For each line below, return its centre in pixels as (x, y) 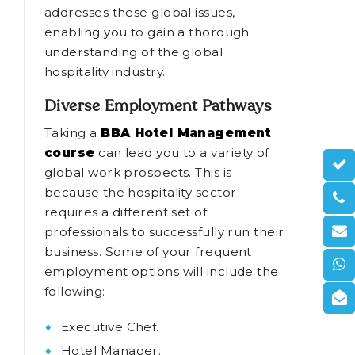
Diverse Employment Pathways (158, 107)
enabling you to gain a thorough (147, 32)
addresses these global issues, (140, 13)
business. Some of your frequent (148, 252)
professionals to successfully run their (164, 232)
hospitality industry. (105, 72)
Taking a (73, 133)
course (70, 153)
